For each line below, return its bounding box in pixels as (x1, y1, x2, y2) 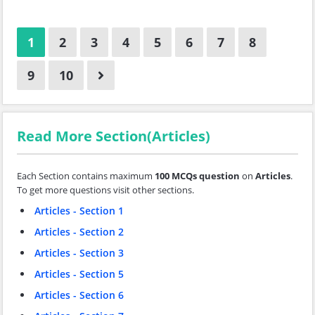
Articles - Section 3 (34, 246, 124, 259)
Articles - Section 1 (34, 204, 124, 217)
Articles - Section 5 (34, 267, 124, 281)
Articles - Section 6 (34, 288, 124, 302)
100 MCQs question (155, 169, 240, 182)
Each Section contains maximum (17, 169, 155, 182)
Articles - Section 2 (34, 225, 124, 238)
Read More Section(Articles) (17, 127, 210, 146)
